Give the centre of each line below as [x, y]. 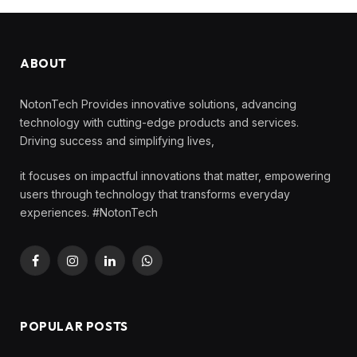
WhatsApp [173, 268]
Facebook [61, 268]
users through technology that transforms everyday [155, 194]
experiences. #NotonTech [89, 213]
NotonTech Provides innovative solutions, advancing [158, 104]
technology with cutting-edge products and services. [159, 123]
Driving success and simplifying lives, [117, 141]
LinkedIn [131, 268]
